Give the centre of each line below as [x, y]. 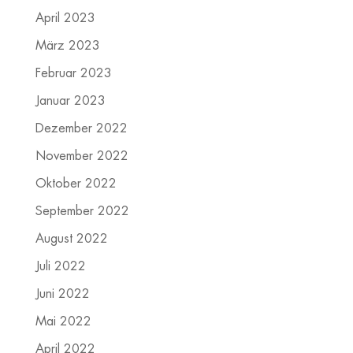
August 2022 [71, 238]
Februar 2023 [73, 73]
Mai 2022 [63, 321]
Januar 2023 [70, 100]
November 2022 [82, 156]
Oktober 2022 [76, 183]
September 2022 [82, 211]
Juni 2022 [62, 294]
